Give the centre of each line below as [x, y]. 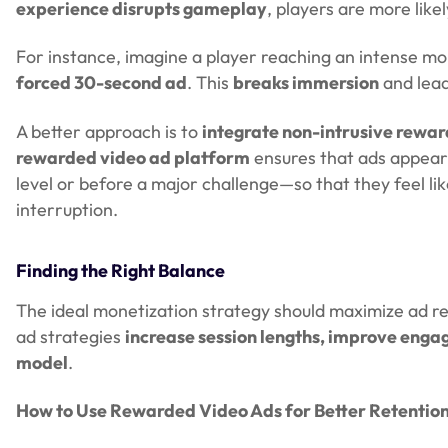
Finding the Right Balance [120, 271]
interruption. [67, 209]
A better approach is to [109, 131]
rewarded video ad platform [133, 157]
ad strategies [70, 336]
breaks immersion [306, 83]
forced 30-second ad [101, 83]
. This [210, 83]
